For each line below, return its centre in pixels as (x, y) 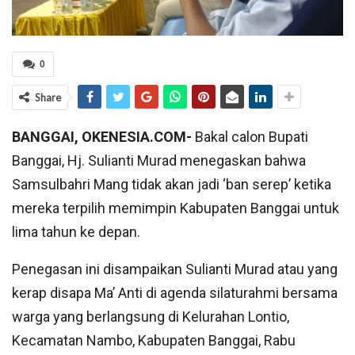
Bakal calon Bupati (250, 137)
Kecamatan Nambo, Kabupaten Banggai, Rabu (154, 341)
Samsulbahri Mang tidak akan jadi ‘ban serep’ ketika (172, 185)
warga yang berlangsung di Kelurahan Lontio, (151, 317)
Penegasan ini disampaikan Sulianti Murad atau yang (175, 269)
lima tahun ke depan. (76, 232)
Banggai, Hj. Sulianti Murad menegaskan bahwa (159, 161)
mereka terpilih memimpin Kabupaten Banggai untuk (176, 208)
